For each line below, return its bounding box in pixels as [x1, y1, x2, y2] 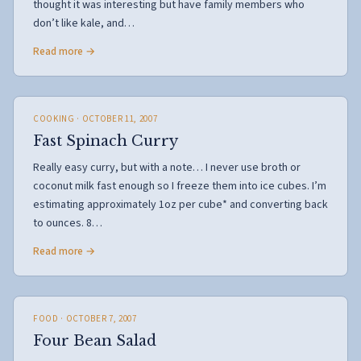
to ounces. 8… [33, 215, 102, 231]
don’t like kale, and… [33, 15, 135, 31]
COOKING [33, 113, 75, 125]
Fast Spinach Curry [33, 132, 178, 150]
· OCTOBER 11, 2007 [74, 113, 158, 125]
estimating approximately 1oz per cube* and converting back [33, 197, 328, 213]
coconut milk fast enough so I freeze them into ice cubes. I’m [33, 178, 326, 194]
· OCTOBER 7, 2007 [58, 313, 137, 325]
